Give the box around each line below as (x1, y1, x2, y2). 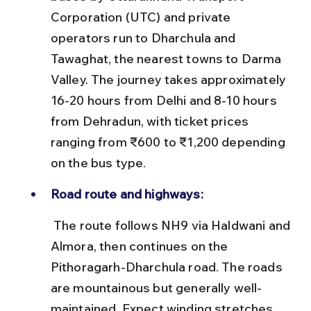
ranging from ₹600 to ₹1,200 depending (50, 133, 288, 150)
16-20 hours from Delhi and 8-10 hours (50, 92, 280, 108)
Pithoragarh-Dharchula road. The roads (50, 258, 285, 275)
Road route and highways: (50, 185, 203, 202)
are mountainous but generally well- (50, 279, 262, 296)
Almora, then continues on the (50, 237, 231, 254)
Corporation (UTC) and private (50, 8, 234, 25)
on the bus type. (50, 154, 146, 171)
